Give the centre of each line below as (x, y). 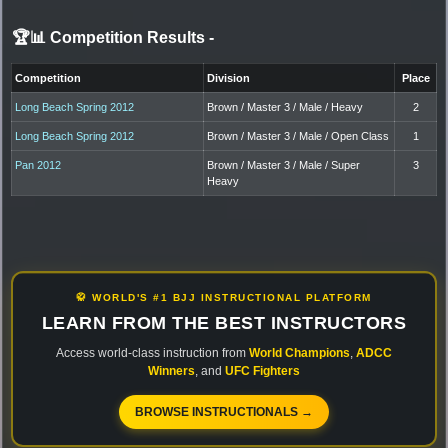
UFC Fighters (262, 370)
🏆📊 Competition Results (110, 37)
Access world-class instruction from (152, 352)
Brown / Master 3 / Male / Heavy (285, 106)
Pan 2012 (38, 164)
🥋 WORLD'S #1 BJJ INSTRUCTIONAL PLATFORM (224, 297)
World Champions (299, 352)
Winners (171, 370)
